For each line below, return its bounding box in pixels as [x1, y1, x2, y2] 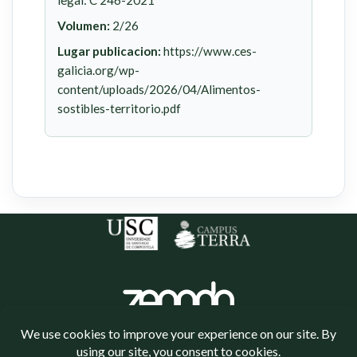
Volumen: [57, 18, 110, 33]
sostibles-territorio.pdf [57, 101, 181, 116]
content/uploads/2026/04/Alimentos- [57, 82, 261, 97]
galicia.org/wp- [57, 63, 139, 78]
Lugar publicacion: [57, 44, 161, 59]
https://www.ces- [161, 44, 257, 59]
